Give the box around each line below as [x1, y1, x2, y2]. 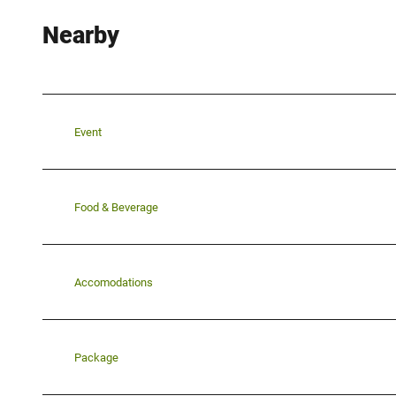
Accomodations [74, 275, 153, 289]
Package [74, 350, 118, 364]
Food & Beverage [74, 200, 158, 214]
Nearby [42, 21, 119, 50]
